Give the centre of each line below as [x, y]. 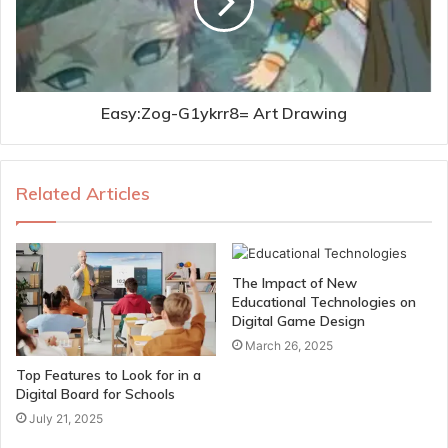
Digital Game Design [298, 321]
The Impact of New [294, 283]
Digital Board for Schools [95, 394]
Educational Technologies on [324, 302]
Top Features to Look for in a [108, 375]
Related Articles [83, 194]
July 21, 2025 [66, 419]
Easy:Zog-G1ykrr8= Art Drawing [224, 113]
